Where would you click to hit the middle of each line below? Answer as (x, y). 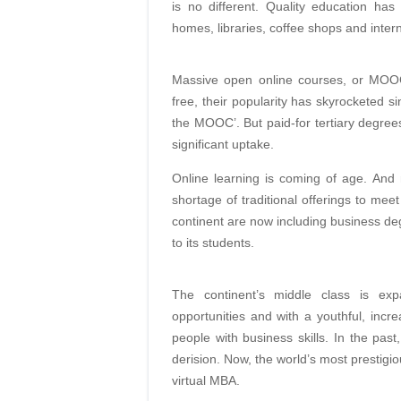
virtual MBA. (205, 380)
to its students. (213, 242)
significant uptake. (222, 144)
